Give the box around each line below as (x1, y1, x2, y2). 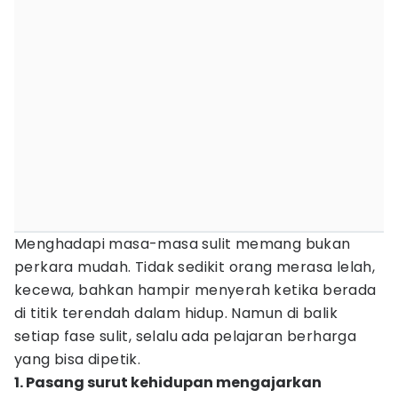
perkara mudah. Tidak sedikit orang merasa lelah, (14, 257, 376, 277)
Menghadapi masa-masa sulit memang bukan (14, 234, 351, 254)
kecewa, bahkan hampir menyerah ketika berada (14, 280, 377, 300)
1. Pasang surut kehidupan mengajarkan (14, 372, 322, 393)
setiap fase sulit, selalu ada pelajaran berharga (14, 326, 357, 346)
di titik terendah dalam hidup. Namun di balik (14, 303, 338, 323)
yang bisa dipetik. (14, 349, 141, 370)
